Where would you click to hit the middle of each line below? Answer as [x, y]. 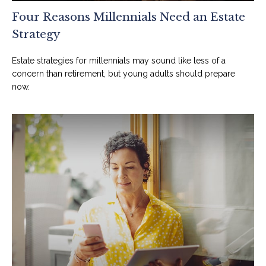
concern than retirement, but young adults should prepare [123, 73]
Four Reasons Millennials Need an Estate [129, 17]
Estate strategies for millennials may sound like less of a [119, 60]
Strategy [36, 34]
